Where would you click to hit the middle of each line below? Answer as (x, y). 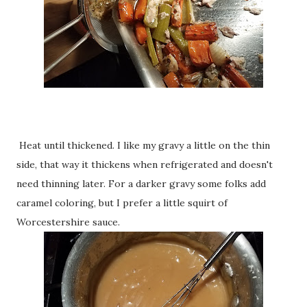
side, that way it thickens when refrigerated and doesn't (145, 164)
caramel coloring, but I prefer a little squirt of (122, 202)
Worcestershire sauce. (68, 222)
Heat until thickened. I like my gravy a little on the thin (143, 145)
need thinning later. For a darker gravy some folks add (141, 183)
